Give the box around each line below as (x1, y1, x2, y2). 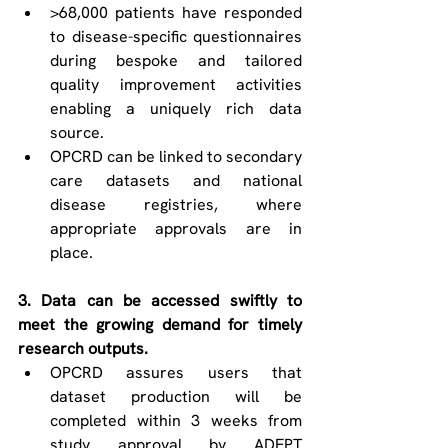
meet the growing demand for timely (18, 314, 302, 335)
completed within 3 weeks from (50, 410, 302, 431)
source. (50, 122, 108, 143)
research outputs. (18, 338, 152, 359)
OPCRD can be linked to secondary (50, 146, 302, 167)
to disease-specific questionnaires (50, 26, 302, 47)
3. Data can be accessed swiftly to (18, 290, 302, 311)
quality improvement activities (50, 74, 302, 95)
